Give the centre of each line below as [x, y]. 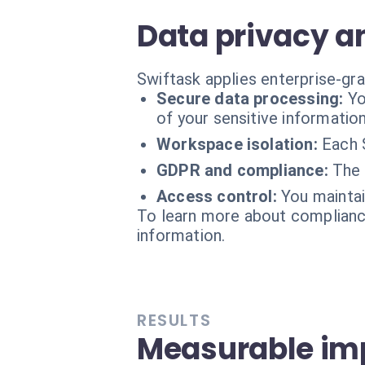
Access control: [217, 196]
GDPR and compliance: [242, 170]
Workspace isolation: [237, 144]
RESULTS [174, 320]
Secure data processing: [250, 99]
